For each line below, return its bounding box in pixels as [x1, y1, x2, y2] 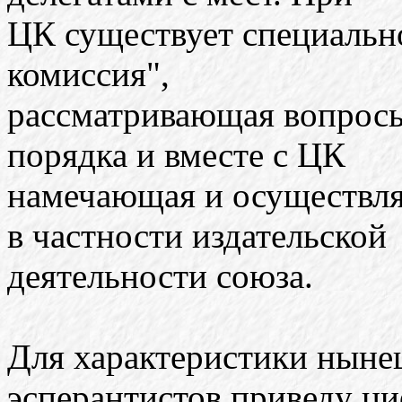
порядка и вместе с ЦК [7, 135, 345, 174]
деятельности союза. [7, 257, 313, 295]
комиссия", [7, 55, 170, 93]
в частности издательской [7, 216, 387, 255]
